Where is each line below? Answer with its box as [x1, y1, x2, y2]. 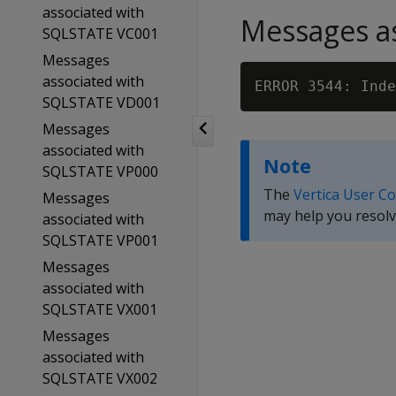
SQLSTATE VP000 [42, 162, 158, 181]
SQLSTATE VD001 [42, 93, 160, 112]
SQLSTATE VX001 [42, 300, 157, 319]
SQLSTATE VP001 [42, 231, 158, 250]
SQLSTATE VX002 [42, 369, 157, 388]
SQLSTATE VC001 [42, 24, 158, 43]
